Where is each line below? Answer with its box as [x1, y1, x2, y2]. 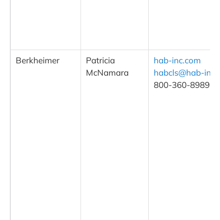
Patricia [86, 55, 115, 66]
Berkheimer [16, 55, 59, 66]
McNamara [86, 67, 129, 78]
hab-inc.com [154, 55, 201, 66]
